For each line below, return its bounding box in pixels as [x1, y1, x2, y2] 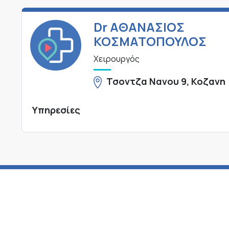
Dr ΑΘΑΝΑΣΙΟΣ [93, 18, 185, 35]
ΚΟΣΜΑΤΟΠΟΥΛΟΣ [93, 32, 207, 50]
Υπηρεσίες [32, 103, 80, 116]
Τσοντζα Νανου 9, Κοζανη [106, 75, 226, 87]
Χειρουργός [93, 53, 140, 64]
